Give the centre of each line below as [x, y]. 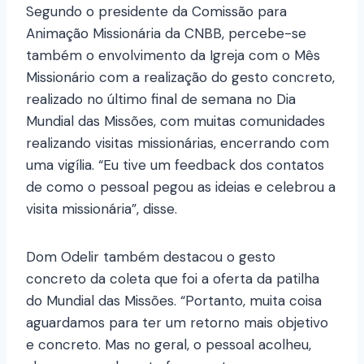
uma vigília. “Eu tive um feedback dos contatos [175, 165]
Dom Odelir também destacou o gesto [151, 257]
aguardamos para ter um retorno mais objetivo [177, 323]
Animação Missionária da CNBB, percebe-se [166, 34]
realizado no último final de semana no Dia [161, 100]
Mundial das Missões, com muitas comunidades [175, 121]
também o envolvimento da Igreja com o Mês [173, 56]
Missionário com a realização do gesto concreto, [180, 78]
